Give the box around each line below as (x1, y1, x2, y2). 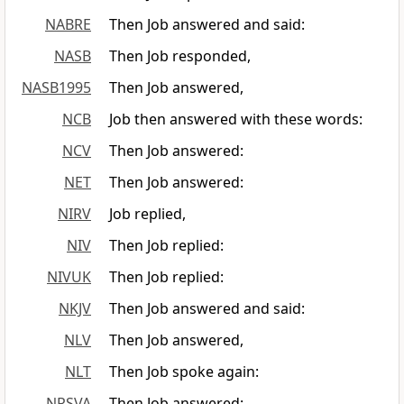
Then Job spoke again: (109, 362, 259, 382)
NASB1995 (22, 78, 91, 98)
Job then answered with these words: (109, 109, 363, 130)
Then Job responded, (109, 46, 251, 67)
